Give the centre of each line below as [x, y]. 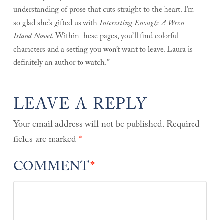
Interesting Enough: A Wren [141, 24]
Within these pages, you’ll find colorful [116, 37]
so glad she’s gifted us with [56, 24]
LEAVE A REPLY [80, 106]
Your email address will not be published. [88, 125]
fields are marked [46, 140]
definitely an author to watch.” [61, 63]
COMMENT [53, 168]
